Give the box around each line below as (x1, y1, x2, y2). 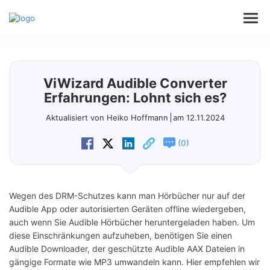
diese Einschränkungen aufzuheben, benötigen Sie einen (9, 230, 232, 241)
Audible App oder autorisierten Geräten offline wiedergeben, (9, 204, 246, 215)
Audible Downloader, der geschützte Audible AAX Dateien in (9, 243, 245, 254)
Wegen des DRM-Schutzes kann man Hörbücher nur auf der (9, 190, 245, 201)
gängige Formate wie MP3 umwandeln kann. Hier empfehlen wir (9, 257, 260, 268)
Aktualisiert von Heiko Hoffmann (45, 113, 168, 122)
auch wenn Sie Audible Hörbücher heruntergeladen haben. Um (9, 217, 255, 228)
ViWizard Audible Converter (43, 75, 227, 91)
